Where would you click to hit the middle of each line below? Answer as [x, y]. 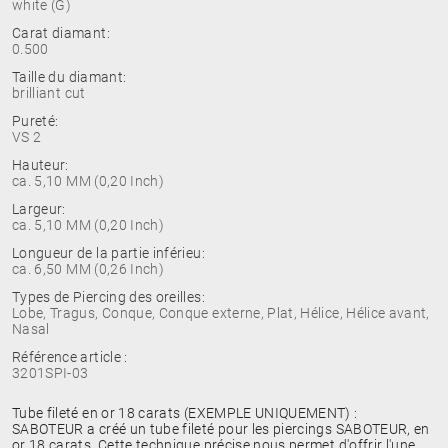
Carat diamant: [61, 33]
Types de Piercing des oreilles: [108, 297]
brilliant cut [49, 93]
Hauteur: [40, 165]
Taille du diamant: [69, 77]
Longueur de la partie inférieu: [108, 253]
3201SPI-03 [50, 373]
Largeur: [39, 209]
